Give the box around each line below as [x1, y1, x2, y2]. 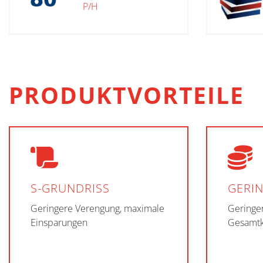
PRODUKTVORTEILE [9, 79, 245, 110]
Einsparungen [31, 216, 87, 229]
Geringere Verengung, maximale [31, 202, 164, 215]
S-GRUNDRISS [31, 180, 110, 196]
